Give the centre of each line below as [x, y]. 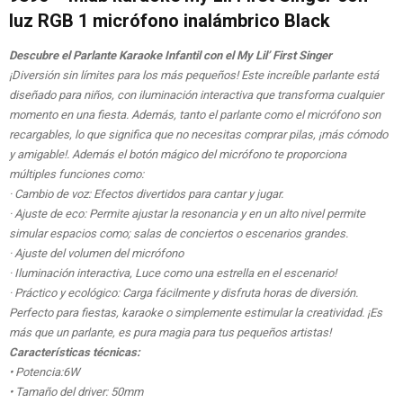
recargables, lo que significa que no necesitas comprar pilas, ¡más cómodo [198, 135]
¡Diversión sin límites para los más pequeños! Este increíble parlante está [194, 76]
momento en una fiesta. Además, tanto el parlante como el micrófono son [195, 115]
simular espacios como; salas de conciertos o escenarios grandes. [179, 234]
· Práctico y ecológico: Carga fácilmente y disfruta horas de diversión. [184, 293]
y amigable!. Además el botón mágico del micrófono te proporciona [178, 155]
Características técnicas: [75, 353]
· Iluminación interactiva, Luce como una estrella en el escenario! [173, 273]
